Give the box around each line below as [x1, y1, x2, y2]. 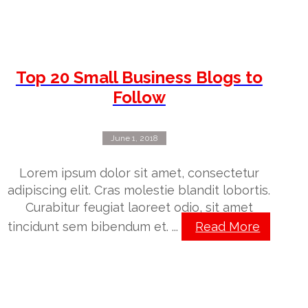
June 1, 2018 [110, 133, 158, 144]
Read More [195, 219, 261, 234]
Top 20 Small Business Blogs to [15, 67, 263, 88]
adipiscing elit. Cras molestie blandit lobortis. [8, 183, 271, 198]
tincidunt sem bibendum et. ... [8, 219, 182, 234]
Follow [112, 87, 166, 108]
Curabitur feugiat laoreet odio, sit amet [25, 200, 253, 215]
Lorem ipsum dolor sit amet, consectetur [19, 166, 259, 181]
